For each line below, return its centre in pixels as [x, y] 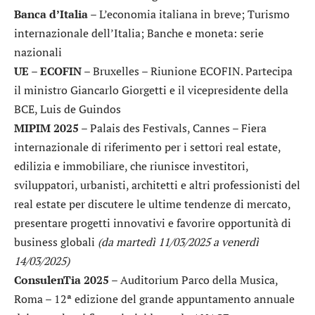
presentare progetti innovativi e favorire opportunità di [153, 223]
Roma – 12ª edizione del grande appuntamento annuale [154, 299]
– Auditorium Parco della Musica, [193, 280]
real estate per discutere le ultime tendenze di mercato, [152, 204]
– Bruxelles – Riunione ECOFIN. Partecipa [187, 71]
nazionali [38, 52]
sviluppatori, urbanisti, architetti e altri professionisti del [157, 185]
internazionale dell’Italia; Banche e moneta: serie [139, 33]
